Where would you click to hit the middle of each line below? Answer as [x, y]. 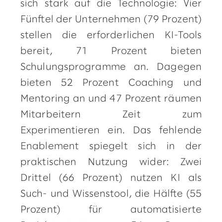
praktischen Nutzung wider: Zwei [111, 162]
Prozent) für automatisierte [111, 210]
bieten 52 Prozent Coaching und [111, 83]
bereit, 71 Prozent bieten [111, 51]
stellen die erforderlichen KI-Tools [111, 35]
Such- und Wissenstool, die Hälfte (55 [111, 194]
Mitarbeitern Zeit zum [111, 115]
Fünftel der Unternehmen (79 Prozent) [111, 20]
